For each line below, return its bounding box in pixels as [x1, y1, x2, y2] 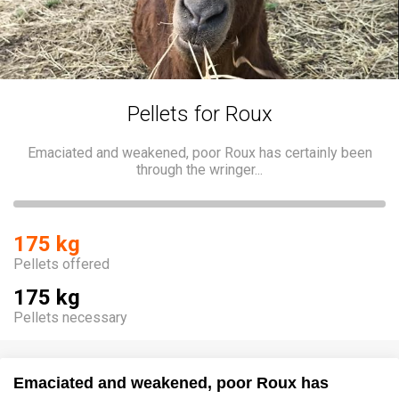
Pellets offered [13, 255, 110, 273]
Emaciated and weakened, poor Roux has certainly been [27, 143, 372, 161]
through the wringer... [136, 160, 263, 178]
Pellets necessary [13, 308, 127, 326]
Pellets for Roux [126, 101, 273, 126]
